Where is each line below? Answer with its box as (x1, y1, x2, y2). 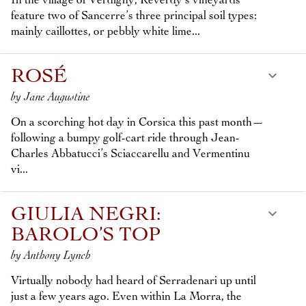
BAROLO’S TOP (11, 225, 161, 246)
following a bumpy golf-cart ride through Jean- (11, 132, 240, 144)
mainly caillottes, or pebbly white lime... (11, 25, 200, 38)
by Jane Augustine (11, 91, 90, 103)
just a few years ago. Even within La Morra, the (11, 290, 242, 303)
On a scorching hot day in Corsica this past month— (11, 116, 264, 128)
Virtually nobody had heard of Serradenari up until (11, 275, 256, 287)
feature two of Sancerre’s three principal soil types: (11, 10, 257, 22)
